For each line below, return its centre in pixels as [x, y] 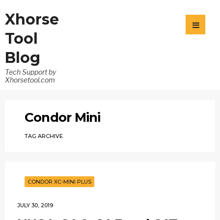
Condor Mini [63, 117]
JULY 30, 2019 [35, 205]
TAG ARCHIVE [44, 136]
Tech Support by [30, 72]
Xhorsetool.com [30, 80]
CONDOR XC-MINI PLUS [59, 182]
